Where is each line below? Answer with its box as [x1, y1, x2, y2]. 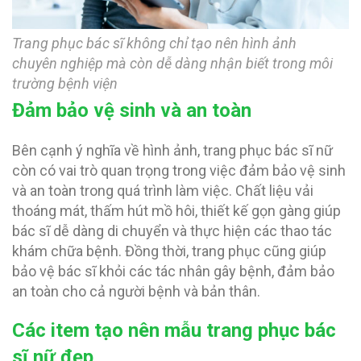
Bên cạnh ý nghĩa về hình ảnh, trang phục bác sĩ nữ [12, 141, 333, 159]
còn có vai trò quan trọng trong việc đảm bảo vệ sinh [12, 161, 346, 179]
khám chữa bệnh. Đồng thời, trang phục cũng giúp [12, 242, 326, 259]
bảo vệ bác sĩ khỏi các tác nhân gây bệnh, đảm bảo [12, 262, 334, 280]
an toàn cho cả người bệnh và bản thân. [12, 282, 260, 300]
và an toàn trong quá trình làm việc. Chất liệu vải [12, 181, 313, 199]
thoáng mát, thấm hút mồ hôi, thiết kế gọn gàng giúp [12, 201, 341, 219]
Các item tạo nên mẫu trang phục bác [12, 318, 336, 342]
